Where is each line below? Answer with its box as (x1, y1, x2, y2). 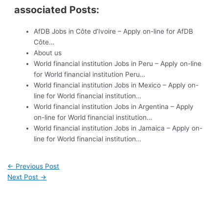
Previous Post (14, 162, 60, 171)
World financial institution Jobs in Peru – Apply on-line (34, 60, 202, 68)
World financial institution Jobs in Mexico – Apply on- (34, 81, 199, 89)
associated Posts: (14, 4, 100, 16)
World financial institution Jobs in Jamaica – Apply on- (34, 124, 203, 132)
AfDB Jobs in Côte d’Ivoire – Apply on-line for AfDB (34, 27, 194, 36)
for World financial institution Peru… (34, 70, 146, 79)
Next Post (7, 173, 41, 181)
